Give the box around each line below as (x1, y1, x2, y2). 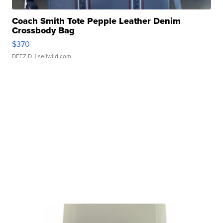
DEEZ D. (12, 51, 34, 61)
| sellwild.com (33, 51, 72, 61)
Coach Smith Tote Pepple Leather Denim (12, 14, 181, 27)
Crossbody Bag (12, 23, 75, 37)
